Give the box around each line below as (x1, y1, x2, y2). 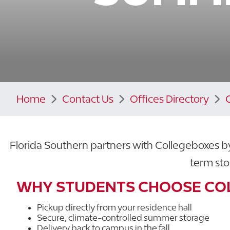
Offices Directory (130, 92, 209, 105)
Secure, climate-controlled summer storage (37, 212, 209, 223)
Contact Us (62, 92, 113, 105)
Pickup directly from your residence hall (37, 202, 192, 213)
